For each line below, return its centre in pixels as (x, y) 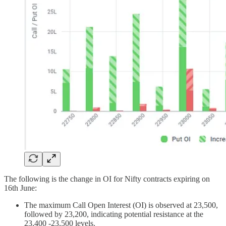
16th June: (20, 188)
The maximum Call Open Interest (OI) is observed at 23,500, (121, 205)
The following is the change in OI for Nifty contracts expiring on (107, 179)
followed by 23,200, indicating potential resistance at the (114, 214)
